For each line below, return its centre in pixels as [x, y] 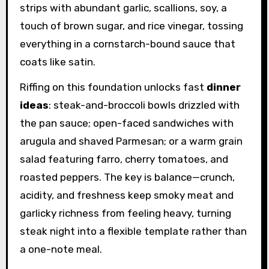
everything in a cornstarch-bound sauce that [127, 44]
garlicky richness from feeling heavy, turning [125, 213]
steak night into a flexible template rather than [133, 231]
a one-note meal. [61, 249]
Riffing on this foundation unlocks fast [113, 87]
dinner [223, 87]
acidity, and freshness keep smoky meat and [126, 195]
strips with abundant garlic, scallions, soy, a [123, 8]
